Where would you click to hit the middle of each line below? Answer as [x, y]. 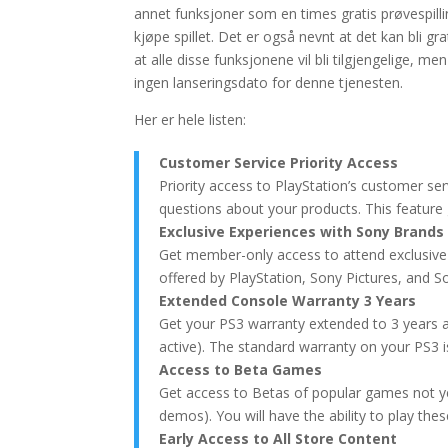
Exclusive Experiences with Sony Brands [302, 231]
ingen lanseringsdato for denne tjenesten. [269, 82]
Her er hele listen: [190, 119]
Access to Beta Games [241, 369]
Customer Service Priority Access [279, 162]
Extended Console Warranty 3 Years [288, 300]
